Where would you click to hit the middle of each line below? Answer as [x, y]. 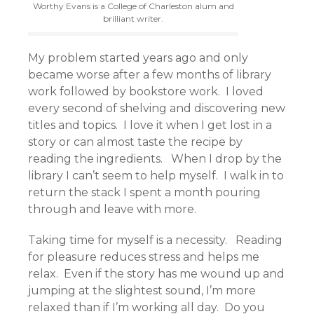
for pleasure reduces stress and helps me [144, 257]
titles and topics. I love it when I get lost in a [150, 125]
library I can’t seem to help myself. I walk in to [156, 176]
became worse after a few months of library [150, 75]
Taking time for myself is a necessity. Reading [155, 240]
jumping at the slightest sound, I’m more [142, 291]
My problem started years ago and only [138, 58]
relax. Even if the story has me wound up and [156, 274]
